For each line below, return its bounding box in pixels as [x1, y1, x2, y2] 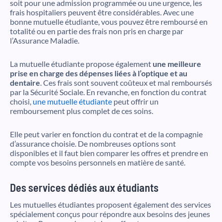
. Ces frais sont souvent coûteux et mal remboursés [40, 77, 212, 87]
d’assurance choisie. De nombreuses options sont [10, 138, 176, 148]
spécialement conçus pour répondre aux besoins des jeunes [10, 209, 210, 219]
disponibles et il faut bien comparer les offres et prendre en [10, 148, 208, 158]
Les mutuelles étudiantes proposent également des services [10, 199, 211, 209]
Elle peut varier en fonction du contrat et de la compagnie [10, 129, 203, 139]
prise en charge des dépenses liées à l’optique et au [10, 68, 187, 78]
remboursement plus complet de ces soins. [10, 106, 153, 115]
